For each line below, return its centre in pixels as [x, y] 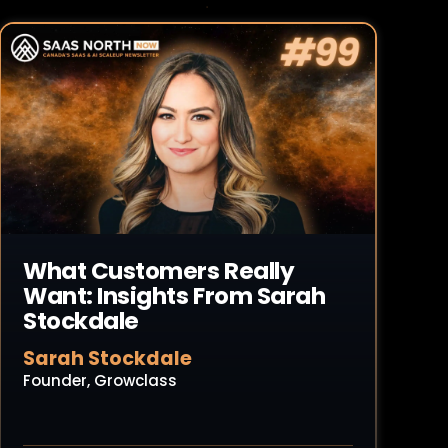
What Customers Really [159, 271]
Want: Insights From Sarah [174, 296]
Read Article [98, 137]
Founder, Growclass [100, 380]
